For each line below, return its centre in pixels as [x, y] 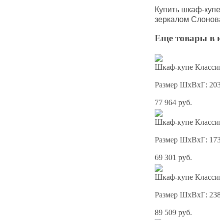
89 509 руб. [173, 213]
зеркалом [173, 19]
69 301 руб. [173, 158]
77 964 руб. [173, 103]
